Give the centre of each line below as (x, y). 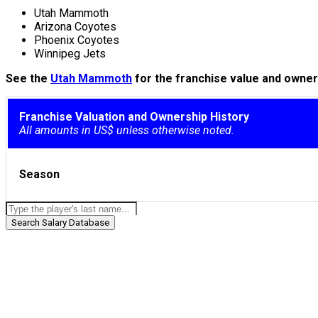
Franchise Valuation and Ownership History (134, 117)
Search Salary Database (60, 223)
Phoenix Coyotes (77, 40)
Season (42, 174)
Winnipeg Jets (70, 54)
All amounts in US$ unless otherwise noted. (127, 130)
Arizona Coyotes (75, 27)
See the (28, 78)
